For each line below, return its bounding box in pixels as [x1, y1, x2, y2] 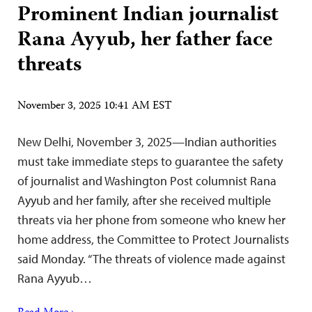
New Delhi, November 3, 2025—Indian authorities [17, 134, 276, 150]
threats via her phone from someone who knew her [17, 212, 286, 228]
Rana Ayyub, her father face [17, 24, 272, 58]
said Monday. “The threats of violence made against [17, 251, 286, 267]
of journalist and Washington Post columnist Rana [17, 173, 276, 189]
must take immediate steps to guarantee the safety [17, 153, 283, 170]
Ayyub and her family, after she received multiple [17, 192, 271, 209]
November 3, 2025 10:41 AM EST [17, 97, 172, 116]
